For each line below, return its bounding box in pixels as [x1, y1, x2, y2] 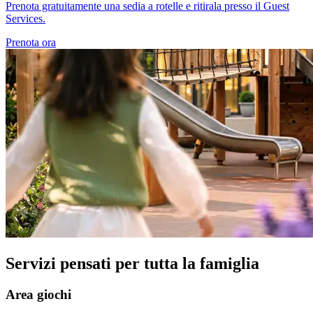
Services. [6, 12, 45, 24]
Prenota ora [6, 36, 56, 48]
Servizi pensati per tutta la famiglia [6, 254, 259, 272]
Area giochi [6, 286, 71, 302]
